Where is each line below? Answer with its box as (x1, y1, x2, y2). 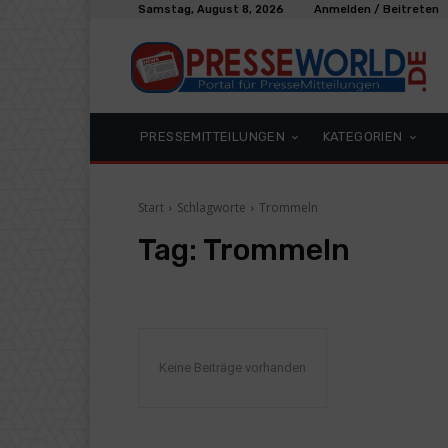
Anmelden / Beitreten (314, 3, 439, 16)
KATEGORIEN (322, 129, 403, 144)
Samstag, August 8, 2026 (138, 3, 284, 16)
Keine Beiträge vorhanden (159, 360, 306, 375)
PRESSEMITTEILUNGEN (140, 129, 286, 144)
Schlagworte (177, 199, 246, 216)
